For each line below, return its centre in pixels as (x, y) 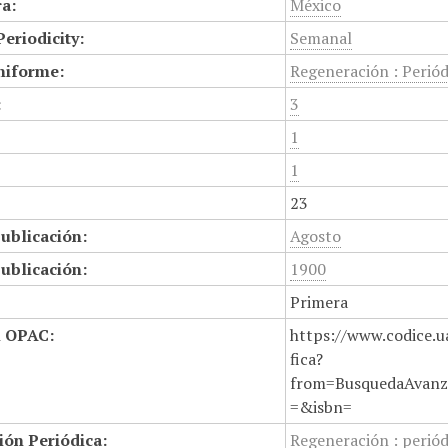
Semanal (321, 38)
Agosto (316, 236)
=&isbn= (321, 407)
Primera (319, 302)
